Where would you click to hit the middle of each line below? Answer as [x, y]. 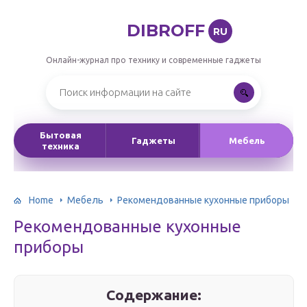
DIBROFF [165, 30]
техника [60, 146]
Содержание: [154, 295]
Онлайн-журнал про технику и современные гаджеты [153, 60]
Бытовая [60, 135]
